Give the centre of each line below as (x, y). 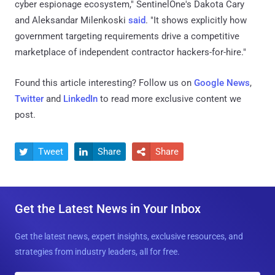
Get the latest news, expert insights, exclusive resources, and (129, 237)
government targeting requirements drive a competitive (127, 37)
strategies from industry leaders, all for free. (97, 252)
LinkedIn (80, 99)
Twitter (29, 99)
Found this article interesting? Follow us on (104, 83)
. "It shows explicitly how (196, 21)
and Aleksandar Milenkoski (72, 21)
